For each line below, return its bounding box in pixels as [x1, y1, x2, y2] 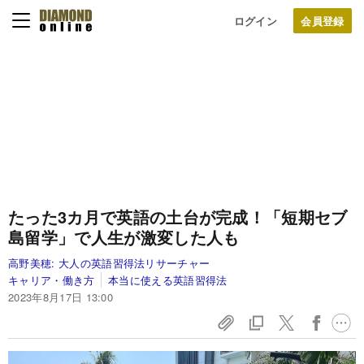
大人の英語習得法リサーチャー [58, 255, 210, 271]
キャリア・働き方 [8, 272, 95, 288]
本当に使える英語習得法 [108, 272, 227, 288]
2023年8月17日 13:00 [8, 289, 114, 305]
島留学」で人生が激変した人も [8, 225, 240, 249]
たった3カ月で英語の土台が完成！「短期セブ [8, 205, 348, 228]
